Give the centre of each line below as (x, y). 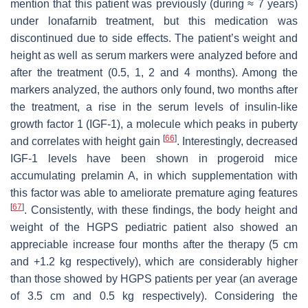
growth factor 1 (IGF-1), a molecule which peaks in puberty (154, 124)
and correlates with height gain (87, 141)
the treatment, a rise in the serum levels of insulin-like (154, 107)
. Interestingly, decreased (237, 141)
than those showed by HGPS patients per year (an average (154, 278)
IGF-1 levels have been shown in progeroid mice (154, 158)
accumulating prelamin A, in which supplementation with (154, 175)
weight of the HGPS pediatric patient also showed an (154, 227)
